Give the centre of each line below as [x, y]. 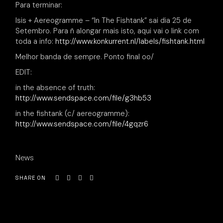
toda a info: [36, 41]
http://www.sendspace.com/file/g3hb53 [84, 98]
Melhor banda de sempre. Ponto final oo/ [85, 57]
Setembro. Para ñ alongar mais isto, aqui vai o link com [108, 31]
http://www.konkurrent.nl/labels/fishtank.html [130, 41]
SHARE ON [31, 178]
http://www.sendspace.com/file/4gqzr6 [82, 124]
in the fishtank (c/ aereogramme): [73, 113]
